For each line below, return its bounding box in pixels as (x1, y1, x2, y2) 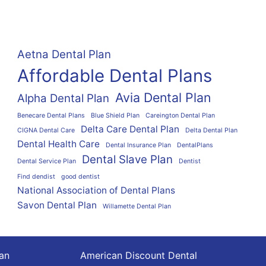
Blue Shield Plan (90, 112, 140, 119)
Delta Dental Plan (185, 126, 237, 134)
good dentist (61, 173, 100, 180)
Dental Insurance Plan (105, 141, 171, 149)
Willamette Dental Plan (102, 202, 171, 210)
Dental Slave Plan (81, 153, 173, 166)
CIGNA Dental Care (17, 126, 75, 134)
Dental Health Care (17, 138, 100, 150)
